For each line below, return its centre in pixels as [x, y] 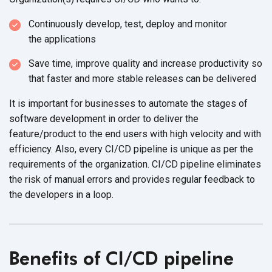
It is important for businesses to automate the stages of [128, 103]
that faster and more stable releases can [116, 78]
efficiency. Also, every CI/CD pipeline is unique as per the [131, 149]
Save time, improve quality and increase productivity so [145, 63]
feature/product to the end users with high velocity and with [135, 134]
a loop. [100, 194]
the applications [62, 39]
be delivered [229, 78]
